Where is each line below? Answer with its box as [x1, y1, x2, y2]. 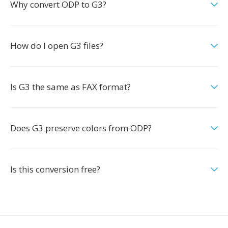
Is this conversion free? [10, 163, 100, 175]
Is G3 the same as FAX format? [10, 81, 131, 93]
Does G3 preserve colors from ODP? [10, 122, 152, 134]
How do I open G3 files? [10, 40, 103, 51]
